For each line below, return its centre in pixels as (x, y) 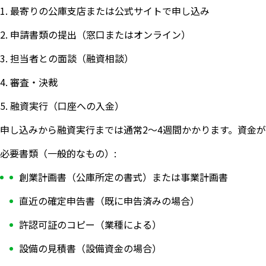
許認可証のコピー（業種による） (90, 224)
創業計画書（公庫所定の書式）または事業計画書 (123, 177)
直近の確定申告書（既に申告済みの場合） (109, 200)
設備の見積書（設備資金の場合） (90, 248)
